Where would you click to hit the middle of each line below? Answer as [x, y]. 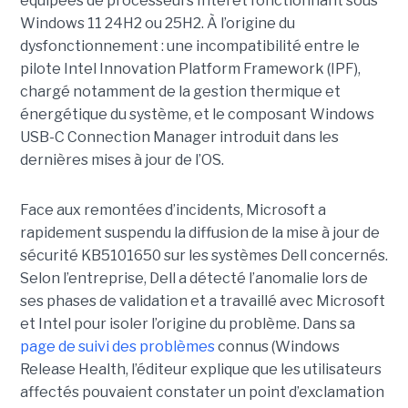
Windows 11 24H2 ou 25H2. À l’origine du [157, 23]
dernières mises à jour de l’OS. [122, 159]
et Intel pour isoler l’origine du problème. [159, 323]
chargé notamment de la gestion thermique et [180, 91]
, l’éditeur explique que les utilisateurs [253, 369]
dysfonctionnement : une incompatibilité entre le [189, 46]
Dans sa [327, 323]
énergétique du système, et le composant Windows [197, 114]
